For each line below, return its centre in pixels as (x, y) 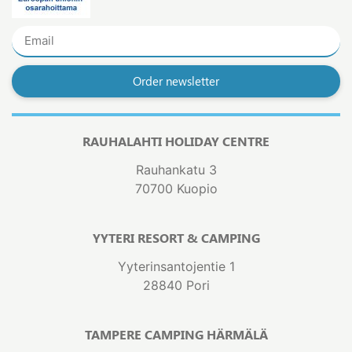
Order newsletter (176, 81)
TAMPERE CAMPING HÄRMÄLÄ (176, 335)
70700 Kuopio (176, 188)
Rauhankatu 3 (176, 169)
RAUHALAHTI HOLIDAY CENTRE (176, 141)
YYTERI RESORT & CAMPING (176, 238)
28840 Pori (176, 286)
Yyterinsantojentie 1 (176, 267)
